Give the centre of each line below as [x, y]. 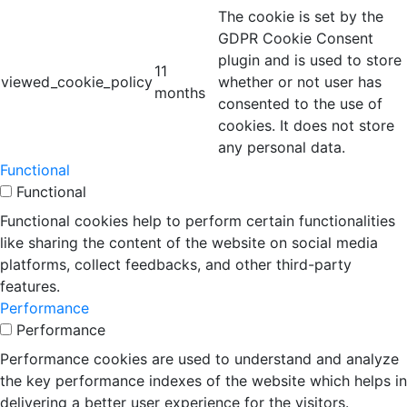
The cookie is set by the [301, 16]
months [180, 92]
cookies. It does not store [306, 125]
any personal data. [282, 147]
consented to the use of [300, 103]
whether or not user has [300, 81]
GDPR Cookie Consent [296, 38]
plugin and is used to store [310, 60]
